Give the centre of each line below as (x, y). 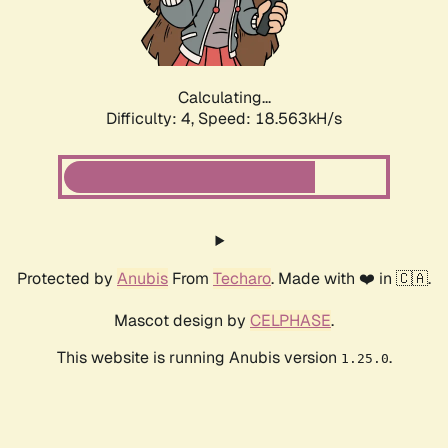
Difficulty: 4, (152, 119)
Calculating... (224, 98)
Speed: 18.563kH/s (270, 119)
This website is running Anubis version (198, 358)
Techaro (242, 279)
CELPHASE (290, 321)
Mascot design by (182, 321)
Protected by (67, 279)
